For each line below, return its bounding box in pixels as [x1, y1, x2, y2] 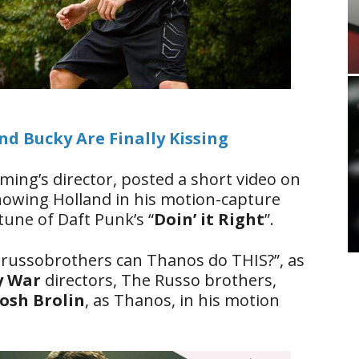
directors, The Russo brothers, [45, 269, 276, 291]
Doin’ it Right [154, 208, 264, 230]
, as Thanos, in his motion [85, 289, 280, 311]
